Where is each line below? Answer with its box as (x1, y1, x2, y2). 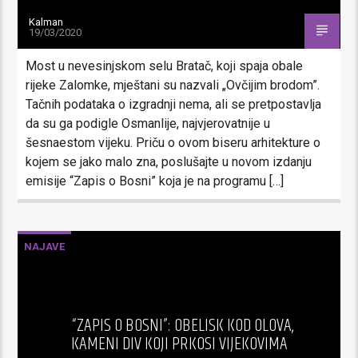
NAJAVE (24, 240, 66, 253)
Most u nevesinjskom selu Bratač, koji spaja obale (26, 58, 304, 74)
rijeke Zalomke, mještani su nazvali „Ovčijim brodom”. (26, 77, 320, 93)
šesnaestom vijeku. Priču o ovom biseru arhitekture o (26, 134, 321, 150)
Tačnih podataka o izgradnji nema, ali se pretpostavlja (26, 96, 322, 112)
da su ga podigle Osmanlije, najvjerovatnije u (26, 115, 271, 131)
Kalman (29, 15, 64, 28)
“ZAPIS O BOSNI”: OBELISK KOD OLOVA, (72, 311, 294, 340)
